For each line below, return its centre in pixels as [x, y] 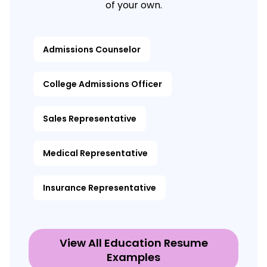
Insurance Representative [100, 188]
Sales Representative [90, 119]
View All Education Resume [133, 243]
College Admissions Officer [103, 84]
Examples [133, 257]
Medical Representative [95, 153]
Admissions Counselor [92, 50]
